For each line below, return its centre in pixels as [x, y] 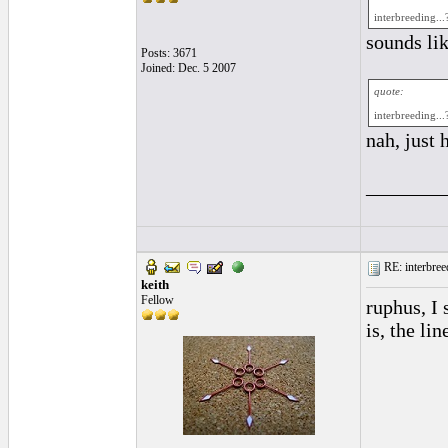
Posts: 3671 [169, 53]
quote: [389, 91]
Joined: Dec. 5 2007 [188, 68]
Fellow [157, 300]
